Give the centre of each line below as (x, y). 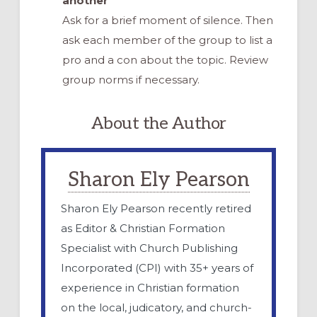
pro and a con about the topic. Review (165, 59)
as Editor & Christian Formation (143, 229)
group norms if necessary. (131, 79)
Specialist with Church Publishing (150, 248)
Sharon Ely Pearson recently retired (156, 209)
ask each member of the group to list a (167, 40)
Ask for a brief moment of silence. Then (167, 20)
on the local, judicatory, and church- (157, 308)
